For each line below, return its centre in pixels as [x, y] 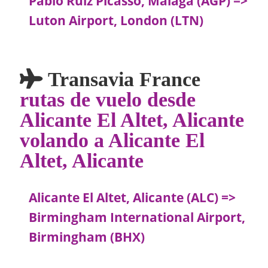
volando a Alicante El [112, 140]
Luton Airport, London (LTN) [116, 21]
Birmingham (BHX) [87, 237]
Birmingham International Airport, [137, 217]
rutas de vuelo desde [108, 99]
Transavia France [122, 79]
